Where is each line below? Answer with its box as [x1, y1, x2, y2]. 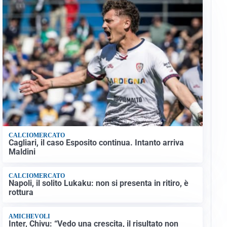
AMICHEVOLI [8, 212, 50, 220]
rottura [8, 187, 33, 198]
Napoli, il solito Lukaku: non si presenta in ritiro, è [8, 178, 188, 188]
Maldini [8, 147, 35, 157]
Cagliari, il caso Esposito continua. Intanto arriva [8, 138, 184, 148]
